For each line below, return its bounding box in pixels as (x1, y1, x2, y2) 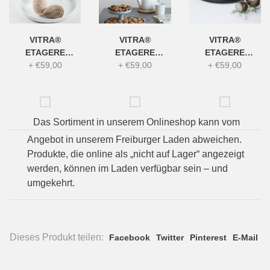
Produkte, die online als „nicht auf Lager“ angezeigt (27, 149, 244, 160)
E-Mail (233, 233, 258, 243)
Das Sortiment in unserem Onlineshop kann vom (33, 117, 240, 128)
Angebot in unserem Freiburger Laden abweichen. (27, 134, 242, 145)
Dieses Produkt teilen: (10, 232, 104, 243)
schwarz (208, 73, 242, 83)
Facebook (109, 233, 150, 243)
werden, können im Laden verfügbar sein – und (27, 163, 228, 174)
